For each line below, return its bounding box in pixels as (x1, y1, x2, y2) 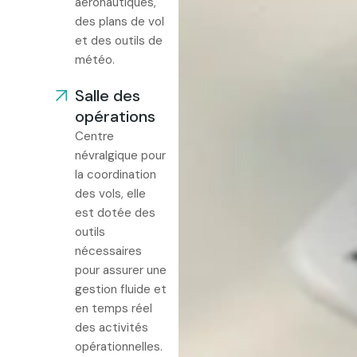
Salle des (75, 85, 140, 106)
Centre (75, 128, 114, 144)
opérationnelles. (75, 339, 163, 355)
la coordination (75, 167, 156, 182)
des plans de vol (75, 14, 164, 29)
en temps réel (75, 300, 152, 316)
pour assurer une (75, 262, 167, 278)
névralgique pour (75, 147, 166, 163)
